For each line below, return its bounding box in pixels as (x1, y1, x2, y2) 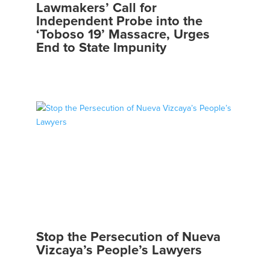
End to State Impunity (36, 39, 166, 56)
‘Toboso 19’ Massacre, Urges (36, 26, 210, 43)
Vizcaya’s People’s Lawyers (36, 242, 202, 259)
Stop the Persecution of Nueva (36, 228, 221, 245)
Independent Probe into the (36, 13, 202, 30)
